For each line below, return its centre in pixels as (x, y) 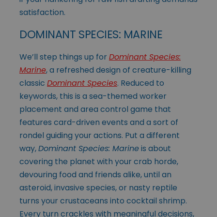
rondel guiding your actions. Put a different (100, 135)
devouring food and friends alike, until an (95, 174)
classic (33, 83)
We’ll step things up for (64, 57)
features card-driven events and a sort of (99, 122)
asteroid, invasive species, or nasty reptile (98, 187)
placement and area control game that (95, 109)
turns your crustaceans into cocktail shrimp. (103, 201)
